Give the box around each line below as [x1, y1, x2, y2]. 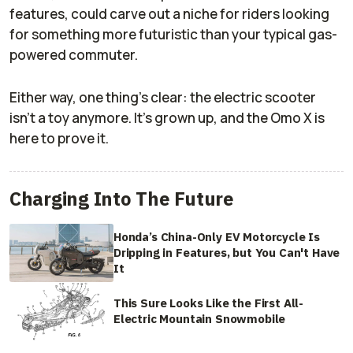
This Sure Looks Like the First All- [113, 295, 304, 311]
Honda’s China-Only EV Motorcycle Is [113, 229, 321, 244]
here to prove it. [9, 128, 109, 147]
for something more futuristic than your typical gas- [9, 24, 337, 43]
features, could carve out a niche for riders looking [9, 4, 329, 23]
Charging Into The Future [9, 185, 234, 211]
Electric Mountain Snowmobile [113, 311, 286, 327]
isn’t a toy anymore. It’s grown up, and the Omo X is [9, 108, 325, 127]
